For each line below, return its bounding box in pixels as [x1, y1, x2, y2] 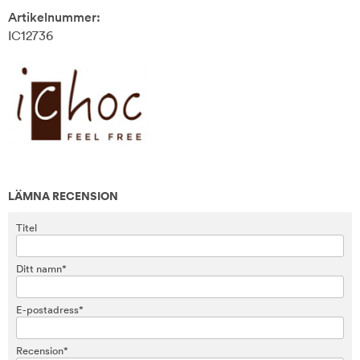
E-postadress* [16, 303, 84, 316]
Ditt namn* [16, 262, 67, 275]
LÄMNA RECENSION [8, 189, 118, 203]
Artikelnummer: [8, 9, 100, 25]
